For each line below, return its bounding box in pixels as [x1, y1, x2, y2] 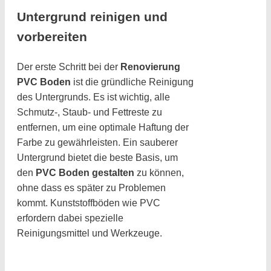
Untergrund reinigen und [17, 9, 168, 24]
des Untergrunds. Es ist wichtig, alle [17, 91, 170, 102]
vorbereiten [17, 29, 87, 44]
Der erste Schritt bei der [17, 61, 120, 72]
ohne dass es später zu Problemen [17, 182, 166, 193]
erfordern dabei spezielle [17, 212, 123, 223]
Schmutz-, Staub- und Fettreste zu [17, 106, 162, 117]
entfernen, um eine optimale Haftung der [17, 122, 189, 132]
